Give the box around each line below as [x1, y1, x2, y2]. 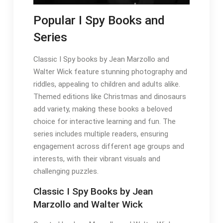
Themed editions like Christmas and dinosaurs [33, 92, 186, 102]
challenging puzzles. [33, 167, 99, 176]
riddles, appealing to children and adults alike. [33, 80, 180, 89]
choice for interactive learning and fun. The [33, 117, 176, 126]
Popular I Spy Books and [33, 13, 165, 28]
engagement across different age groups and [33, 142, 184, 151]
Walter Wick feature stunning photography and [33, 67, 187, 77]
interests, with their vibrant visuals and [33, 154, 160, 164]
